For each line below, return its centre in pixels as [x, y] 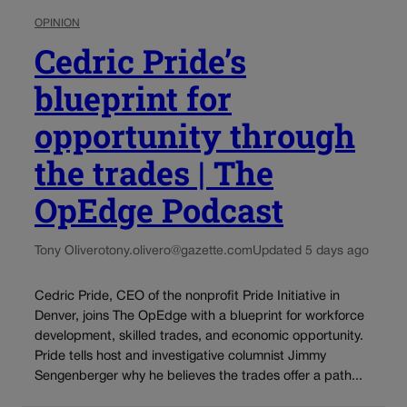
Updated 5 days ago [311, 251]
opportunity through [195, 135]
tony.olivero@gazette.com [179, 251]
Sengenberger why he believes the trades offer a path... [199, 376]
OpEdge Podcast [159, 209]
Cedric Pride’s [140, 60]
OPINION [57, 23]
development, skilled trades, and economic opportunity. [199, 336]
